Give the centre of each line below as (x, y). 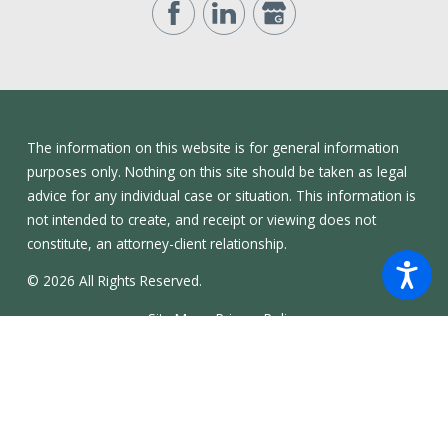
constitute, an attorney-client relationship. (156, 243)
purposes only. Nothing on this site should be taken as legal (216, 171)
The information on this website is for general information (212, 147)
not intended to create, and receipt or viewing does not (201, 219)
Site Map (175, 318)
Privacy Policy (258, 318)
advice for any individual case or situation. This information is (221, 195)
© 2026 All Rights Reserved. (114, 281)
